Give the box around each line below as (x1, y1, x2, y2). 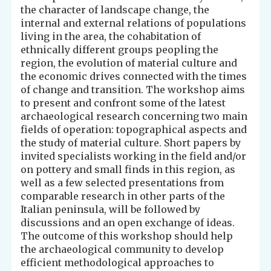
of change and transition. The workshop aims (21, 83, 246, 96)
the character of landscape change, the (21, 4, 210, 16)
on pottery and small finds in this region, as (21, 163, 236, 176)
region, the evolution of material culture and (21, 57, 238, 70)
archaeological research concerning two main (21, 110, 248, 123)
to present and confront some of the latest (21, 97, 226, 109)
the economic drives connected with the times (21, 70, 247, 83)
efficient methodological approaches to (21, 256, 215, 269)
